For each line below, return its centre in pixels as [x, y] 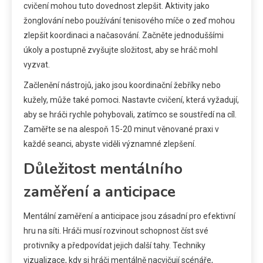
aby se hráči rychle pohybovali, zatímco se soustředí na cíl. [130, 115]
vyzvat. [37, 65]
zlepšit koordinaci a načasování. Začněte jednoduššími [124, 36]
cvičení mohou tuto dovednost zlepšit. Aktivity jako [117, 6]
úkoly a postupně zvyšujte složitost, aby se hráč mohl [121, 50]
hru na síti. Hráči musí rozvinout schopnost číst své [116, 231]
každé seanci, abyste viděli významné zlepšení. [110, 144]
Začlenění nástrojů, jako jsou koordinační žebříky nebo [122, 85]
